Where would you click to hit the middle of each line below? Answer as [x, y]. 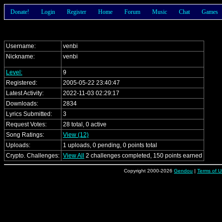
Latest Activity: [25, 93]
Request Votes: [26, 124]
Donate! [20, 12]
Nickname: [20, 56]
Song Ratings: [25, 135]
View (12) [76, 135]
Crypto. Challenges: [33, 156]
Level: [14, 72]
